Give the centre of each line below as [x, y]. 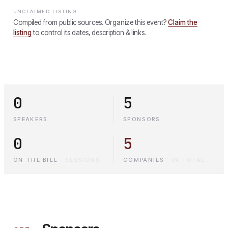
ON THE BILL [36, 160]
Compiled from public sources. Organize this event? [90, 22]
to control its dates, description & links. [90, 32]
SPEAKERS [31, 119]
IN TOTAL [188, 160]
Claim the [183, 22]
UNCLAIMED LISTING [45, 11]
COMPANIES [144, 160]
